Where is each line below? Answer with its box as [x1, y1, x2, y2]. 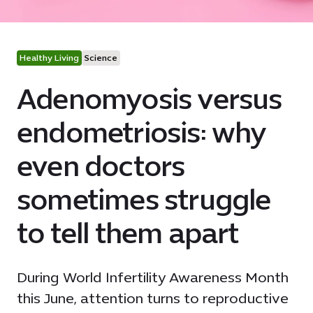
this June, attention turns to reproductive [17, 290, 289, 307]
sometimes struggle [17, 183, 271, 217]
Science [85, 53, 117, 63]
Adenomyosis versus [17, 82, 282, 116]
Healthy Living [20, 53, 79, 63]
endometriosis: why [17, 116, 267, 150]
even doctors [17, 150, 185, 183]
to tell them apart [17, 217, 239, 250]
